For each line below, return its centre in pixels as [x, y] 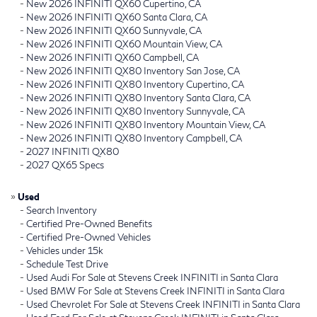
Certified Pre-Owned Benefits [89, 223]
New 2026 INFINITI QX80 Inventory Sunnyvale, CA [136, 111]
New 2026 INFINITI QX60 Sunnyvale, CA [114, 30]
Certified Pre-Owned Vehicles [88, 237]
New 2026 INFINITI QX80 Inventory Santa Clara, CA [138, 97]
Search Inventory [62, 210]
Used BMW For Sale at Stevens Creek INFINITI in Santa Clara [155, 290]
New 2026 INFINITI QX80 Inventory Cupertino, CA [135, 84]
